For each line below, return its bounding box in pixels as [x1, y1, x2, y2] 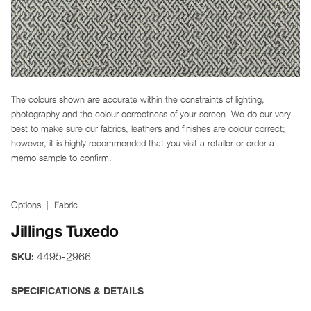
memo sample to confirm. [11, 151, 112, 164]
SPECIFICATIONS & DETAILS [11, 283, 144, 299]
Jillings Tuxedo [11, 218, 119, 245]
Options [11, 198, 41, 211]
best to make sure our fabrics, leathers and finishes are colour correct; [11, 121, 285, 135]
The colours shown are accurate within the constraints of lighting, [11, 92, 264, 106]
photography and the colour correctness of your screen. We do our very [11, 107, 291, 120]
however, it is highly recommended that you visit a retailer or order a [11, 136, 274, 149]
